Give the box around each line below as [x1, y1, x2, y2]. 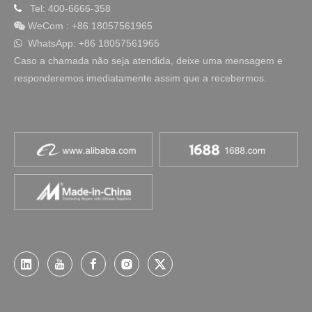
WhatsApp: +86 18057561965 [25, 38, 159, 49]
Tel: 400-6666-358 [30, 3, 111, 15]
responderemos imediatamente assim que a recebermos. [14, 72, 267, 84]
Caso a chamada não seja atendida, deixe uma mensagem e [14, 55, 283, 67]
